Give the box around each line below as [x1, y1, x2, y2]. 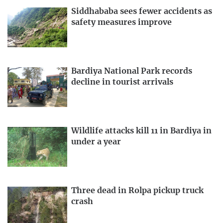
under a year [71, 137, 121, 146]
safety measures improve [71, 18, 172, 27]
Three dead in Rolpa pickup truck [71, 186, 204, 195]
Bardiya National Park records [71, 67, 192, 75]
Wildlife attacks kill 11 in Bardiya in [71, 126, 212, 135]
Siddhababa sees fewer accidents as [71, 7, 212, 16]
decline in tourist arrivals [71, 78, 173, 86]
